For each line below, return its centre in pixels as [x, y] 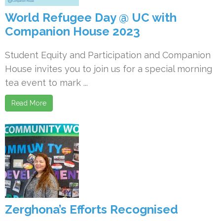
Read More [29, 103]
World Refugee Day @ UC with [91, 18]
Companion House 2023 [73, 31]
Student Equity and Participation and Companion [108, 55]
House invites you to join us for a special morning [109, 69]
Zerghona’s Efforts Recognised [92, 209]
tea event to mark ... [46, 83]
